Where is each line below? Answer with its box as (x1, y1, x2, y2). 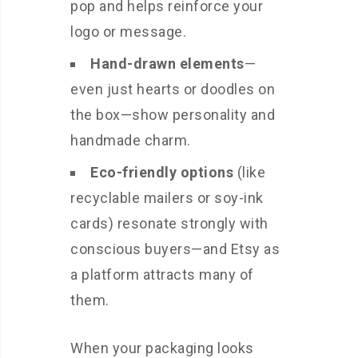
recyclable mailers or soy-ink (70, 189, 264, 207)
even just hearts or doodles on (70, 81, 275, 98)
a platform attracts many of (70, 266, 254, 284)
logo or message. (70, 23, 186, 41)
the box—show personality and (70, 106, 275, 124)
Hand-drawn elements (90, 55, 245, 73)
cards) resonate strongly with (70, 215, 268, 233)
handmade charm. (70, 132, 191, 149)
